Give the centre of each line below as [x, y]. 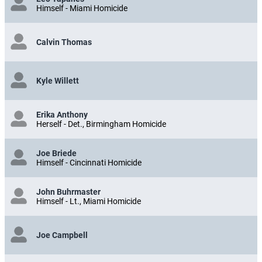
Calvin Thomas [64, 42]
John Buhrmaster [68, 192]
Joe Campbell [62, 235]
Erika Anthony [62, 114]
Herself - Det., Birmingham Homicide [101, 124]
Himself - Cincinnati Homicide [89, 162]
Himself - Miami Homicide [82, 8]
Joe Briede [56, 153]
